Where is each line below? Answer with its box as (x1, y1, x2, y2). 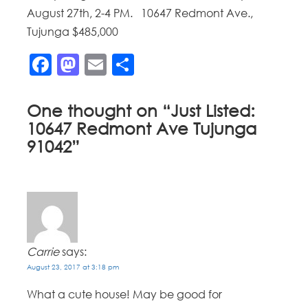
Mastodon (79, 51, 188, 78)
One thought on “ (27, 100, 171, 121)
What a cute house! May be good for (27, 287, 223, 301)
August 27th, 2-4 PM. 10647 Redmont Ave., (27, 6, 254, 21)
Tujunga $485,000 (27, 25, 119, 39)
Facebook (52, 51, 162, 78)
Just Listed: (170, 100, 256, 121)
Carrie (27, 245, 60, 259)
